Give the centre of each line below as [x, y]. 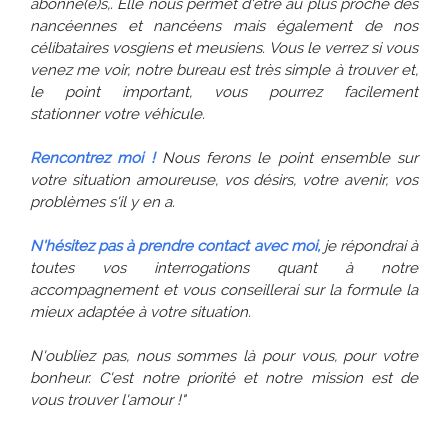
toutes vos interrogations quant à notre [224, 268]
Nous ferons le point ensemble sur [289, 158]
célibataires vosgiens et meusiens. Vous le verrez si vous [224, 48]
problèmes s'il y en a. [102, 202]
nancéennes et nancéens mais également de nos [224, 26]
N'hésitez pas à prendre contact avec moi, [175, 246]
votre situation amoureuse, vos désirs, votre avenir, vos [224, 180]
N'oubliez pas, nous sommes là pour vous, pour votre [224, 356]
